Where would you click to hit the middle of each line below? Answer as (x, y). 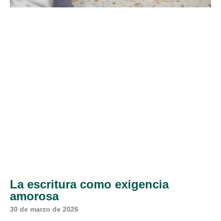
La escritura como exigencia (89, 184)
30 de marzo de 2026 (44, 209)
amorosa (34, 196)
